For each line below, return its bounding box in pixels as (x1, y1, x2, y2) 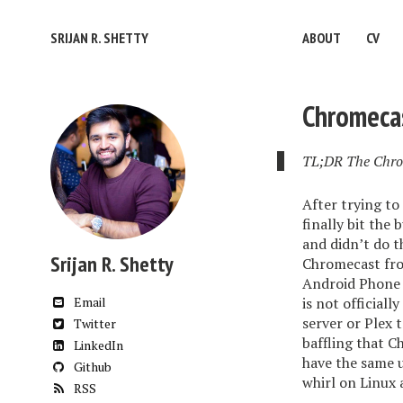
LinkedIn (71, 336, 123, 354)
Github (71, 358, 112, 375)
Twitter (71, 315, 116, 332)
